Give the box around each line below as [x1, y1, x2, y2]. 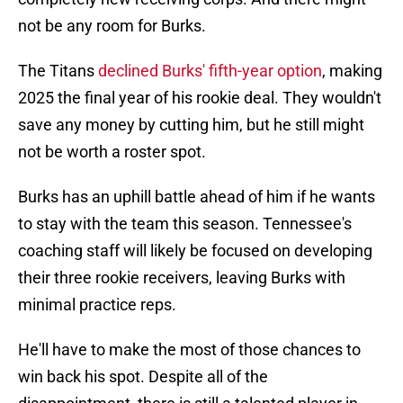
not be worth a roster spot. [18, 142, 206, 162]
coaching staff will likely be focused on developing [18, 241, 372, 261]
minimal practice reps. [18, 295, 176, 315]
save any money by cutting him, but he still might [18, 115, 364, 135]
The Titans [18, 61, 98, 81]
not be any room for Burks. [18, 16, 206, 36]
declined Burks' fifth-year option [98, 61, 322, 81]
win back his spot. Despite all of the [18, 367, 268, 387]
